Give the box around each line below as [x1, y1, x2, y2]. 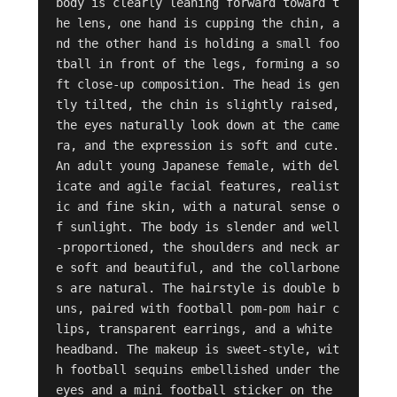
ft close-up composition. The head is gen [55, 77, 339, 92]
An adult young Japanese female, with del [55, 159, 339, 174]
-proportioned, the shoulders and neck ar [55, 240, 339, 255]
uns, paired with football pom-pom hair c [55, 301, 339, 316]
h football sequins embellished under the [55, 362, 339, 378]
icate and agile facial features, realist [55, 179, 339, 194]
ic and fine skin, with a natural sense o [55, 199, 339, 214]
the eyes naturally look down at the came [55, 118, 339, 133]
